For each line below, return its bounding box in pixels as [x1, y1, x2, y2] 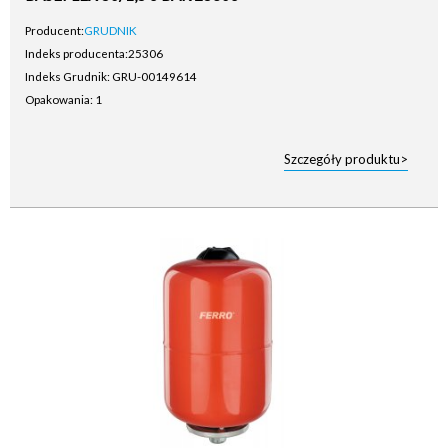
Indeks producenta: [25, 46, 128, 61]
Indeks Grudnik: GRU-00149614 [25, 69, 197, 84]
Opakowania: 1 [25, 92, 102, 107]
